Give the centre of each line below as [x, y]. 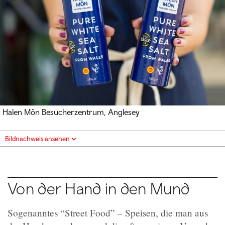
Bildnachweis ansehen [37, 139]
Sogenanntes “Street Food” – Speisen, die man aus [108, 213]
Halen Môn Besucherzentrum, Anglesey [71, 112]
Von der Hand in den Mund [99, 189]
